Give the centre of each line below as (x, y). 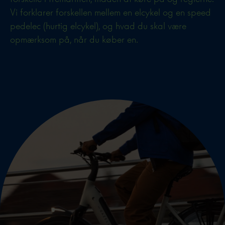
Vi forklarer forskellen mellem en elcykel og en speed (110, 12)
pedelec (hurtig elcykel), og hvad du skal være (98, 26)
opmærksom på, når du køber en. (74, 39)
